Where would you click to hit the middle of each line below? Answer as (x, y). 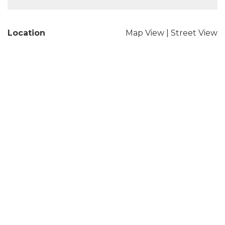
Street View (194, 33)
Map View (145, 33)
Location (26, 33)
